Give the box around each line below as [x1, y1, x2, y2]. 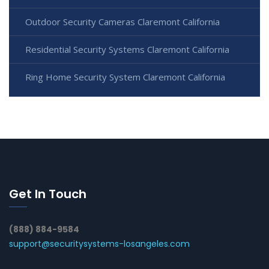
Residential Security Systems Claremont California [25, 43, 229, 55]
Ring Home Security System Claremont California [25, 70, 225, 83]
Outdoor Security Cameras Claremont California [25, 15, 220, 28]
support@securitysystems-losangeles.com [9, 237, 190, 250]
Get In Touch [9, 185, 86, 202]
